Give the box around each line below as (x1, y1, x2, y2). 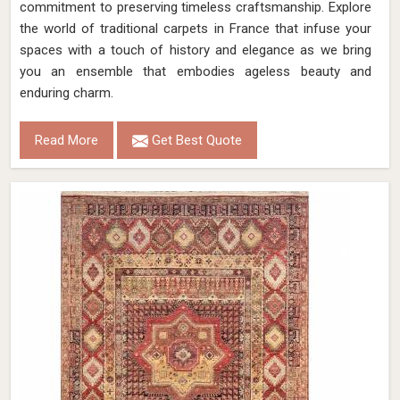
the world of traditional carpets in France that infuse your (20, 21, 371, 37)
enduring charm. (20, 85, 113, 101)
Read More (35, 132, 98, 148)
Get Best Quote (148, 132, 242, 148)
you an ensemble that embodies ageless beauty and (20, 63, 371, 79)
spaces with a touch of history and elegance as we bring (20, 42, 371, 58)
